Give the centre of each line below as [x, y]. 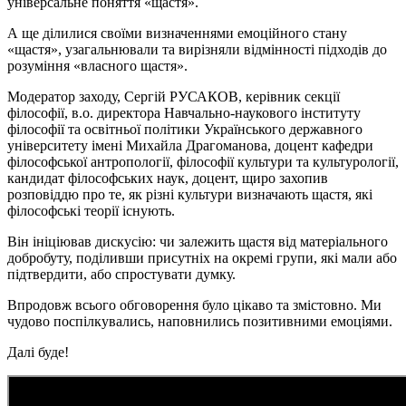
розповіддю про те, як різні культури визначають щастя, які [190, 194]
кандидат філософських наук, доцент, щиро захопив [168, 178]
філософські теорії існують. [91, 210]
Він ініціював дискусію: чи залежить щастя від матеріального [198, 241]
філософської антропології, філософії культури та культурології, [203, 161]
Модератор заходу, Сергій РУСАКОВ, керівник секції [174, 96]
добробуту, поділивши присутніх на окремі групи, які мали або [202, 257]
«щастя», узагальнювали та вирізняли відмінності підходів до [197, 49]
